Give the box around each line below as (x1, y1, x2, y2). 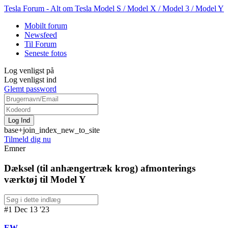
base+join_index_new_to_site (4, 126, 100, 134)
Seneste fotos (24, 49, 67, 58)
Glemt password (4, 84, 56, 93)
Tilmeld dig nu (4, 135, 51, 144)
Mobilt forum (24, 21, 67, 30)
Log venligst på (4, 66, 54, 75)
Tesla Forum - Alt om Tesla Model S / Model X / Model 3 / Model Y (4, 4, 224, 13)
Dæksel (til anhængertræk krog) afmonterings (4, 162, 195, 174)
